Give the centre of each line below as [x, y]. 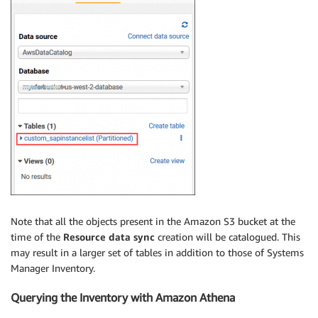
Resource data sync [109, 237]
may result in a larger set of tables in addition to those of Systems [157, 253]
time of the [37, 237]
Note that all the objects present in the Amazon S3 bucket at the [153, 221]
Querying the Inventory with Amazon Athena [123, 297]
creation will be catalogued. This [227, 237]
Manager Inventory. [53, 268]
